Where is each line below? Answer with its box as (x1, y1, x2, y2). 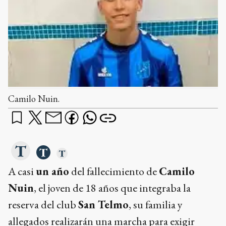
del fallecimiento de (69, 163, 159, 179)
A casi (8, 163, 36, 179)
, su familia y (129, 197, 183, 212)
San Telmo (78, 197, 129, 212)
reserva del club (8, 197, 78, 212)
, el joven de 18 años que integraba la (34, 180, 191, 195)
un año (36, 163, 69, 179)
